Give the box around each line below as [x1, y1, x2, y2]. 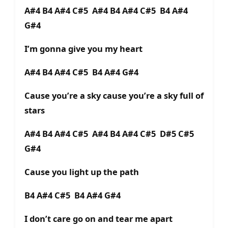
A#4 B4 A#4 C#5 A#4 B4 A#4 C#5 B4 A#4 [24, 5, 188, 17]
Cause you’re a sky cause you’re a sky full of [24, 90, 204, 102]
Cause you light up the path [24, 166, 139, 178]
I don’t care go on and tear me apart [24, 213, 173, 225]
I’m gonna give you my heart [24, 43, 142, 55]
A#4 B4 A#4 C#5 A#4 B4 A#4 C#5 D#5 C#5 [24, 128, 194, 140]
